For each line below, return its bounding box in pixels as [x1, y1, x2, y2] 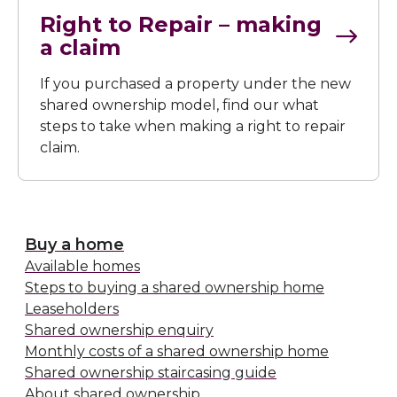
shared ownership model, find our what [40, 97, 319, 113]
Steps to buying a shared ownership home [25, 279, 324, 296]
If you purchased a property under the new [40, 75, 351, 92]
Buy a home [25, 235, 124, 254]
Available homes [25, 258, 140, 275]
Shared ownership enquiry [25, 322, 214, 339]
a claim [40, 35, 121, 60]
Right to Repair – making [40, 12, 322, 37]
